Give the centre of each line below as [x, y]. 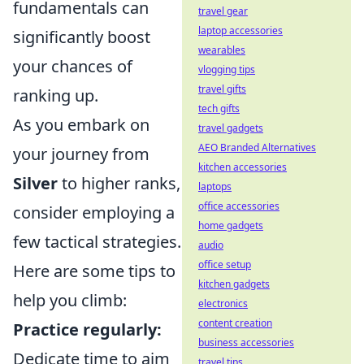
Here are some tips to [94, 271]
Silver [35, 183]
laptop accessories [240, 30]
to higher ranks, [119, 183]
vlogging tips [227, 69]
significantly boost [82, 37]
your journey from [81, 154]
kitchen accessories [243, 167]
